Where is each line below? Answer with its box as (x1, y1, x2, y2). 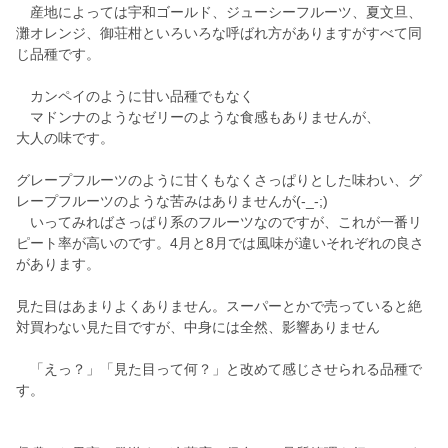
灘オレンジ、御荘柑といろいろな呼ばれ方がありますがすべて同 (16, 25, 422, 42)
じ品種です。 (16, 46, 100, 63)
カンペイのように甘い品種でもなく (16, 88, 254, 105)
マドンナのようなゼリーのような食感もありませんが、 (16, 109, 380, 126)
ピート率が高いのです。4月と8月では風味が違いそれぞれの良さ (16, 235, 424, 252)
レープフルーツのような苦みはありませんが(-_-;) (16, 193, 328, 210)
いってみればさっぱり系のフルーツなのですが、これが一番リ (16, 214, 422, 231)
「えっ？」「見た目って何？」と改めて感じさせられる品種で (16, 361, 422, 378)
